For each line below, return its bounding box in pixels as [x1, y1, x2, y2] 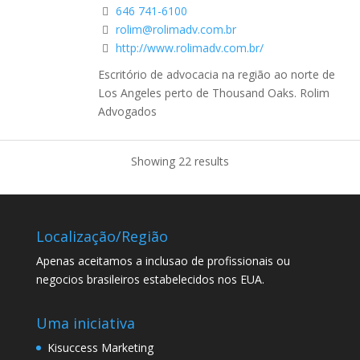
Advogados [98, 104, 157, 120]
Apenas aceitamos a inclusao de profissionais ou [35, 252, 290, 268]
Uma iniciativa [35, 313, 135, 333]
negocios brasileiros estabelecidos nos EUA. [35, 271, 264, 287]
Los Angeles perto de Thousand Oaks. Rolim [98, 85, 329, 101]
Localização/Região [35, 226, 168, 246]
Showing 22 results [131, 153, 229, 169]
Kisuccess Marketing [47, 340, 153, 356]
